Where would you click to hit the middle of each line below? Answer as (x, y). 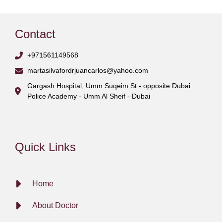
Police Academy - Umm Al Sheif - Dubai (89, 96)
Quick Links (45, 147)
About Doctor (55, 206)
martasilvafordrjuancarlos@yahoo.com (88, 71)
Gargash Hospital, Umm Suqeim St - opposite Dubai (109, 86)
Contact (35, 34)
